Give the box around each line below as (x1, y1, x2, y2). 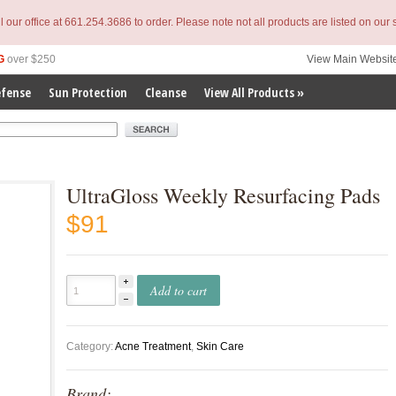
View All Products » (204, 84, 304, 101)
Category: (66, 340, 113, 353)
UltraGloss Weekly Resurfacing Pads (66, 181, 380, 209)
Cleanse (145, 84, 187, 101)
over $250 (4, 53, 56, 65)
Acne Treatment (115, 340, 191, 353)
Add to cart (150, 281, 207, 299)
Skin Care (196, 340, 244, 353)
